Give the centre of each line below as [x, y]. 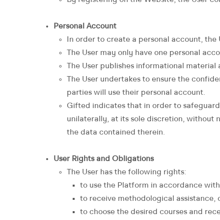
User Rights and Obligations [104, 159]
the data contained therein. [116, 133]
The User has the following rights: [126, 172]
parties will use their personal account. [136, 93]
